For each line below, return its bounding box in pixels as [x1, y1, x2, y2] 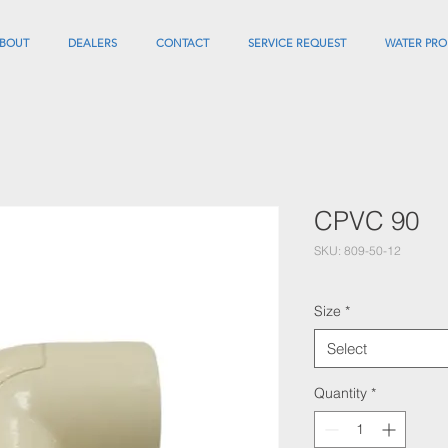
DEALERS [68, 36, 117, 50]
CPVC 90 [314, 205, 419, 237]
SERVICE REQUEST [248, 36, 346, 50]
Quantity [314, 384, 367, 402]
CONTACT [156, 36, 209, 50]
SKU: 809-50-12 [314, 243, 401, 258]
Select [327, 339, 367, 358]
